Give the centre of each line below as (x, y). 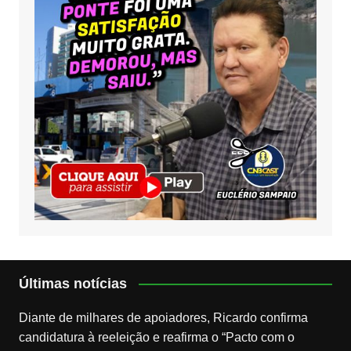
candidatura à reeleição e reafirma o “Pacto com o (156, 337)
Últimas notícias (72, 283)
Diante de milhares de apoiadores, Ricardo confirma (163, 317)
